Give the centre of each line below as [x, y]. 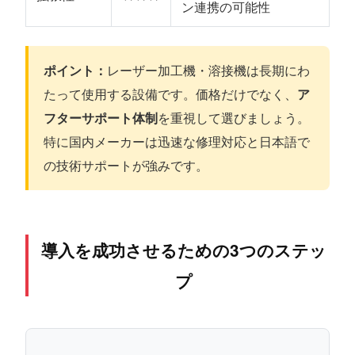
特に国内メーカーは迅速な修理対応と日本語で [177, 142]
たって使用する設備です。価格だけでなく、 [171, 94]
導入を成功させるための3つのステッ [184, 250]
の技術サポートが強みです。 [126, 166]
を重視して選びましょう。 [234, 118]
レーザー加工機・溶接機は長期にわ [209, 71]
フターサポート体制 [101, 118]
